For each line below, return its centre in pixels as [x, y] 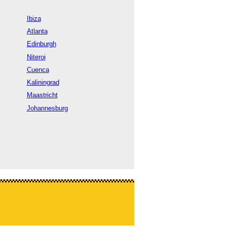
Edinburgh [41, 44]
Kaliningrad [43, 83]
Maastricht [42, 95]
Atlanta [37, 31]
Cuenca [38, 69]
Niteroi [36, 57]
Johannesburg [47, 108]
